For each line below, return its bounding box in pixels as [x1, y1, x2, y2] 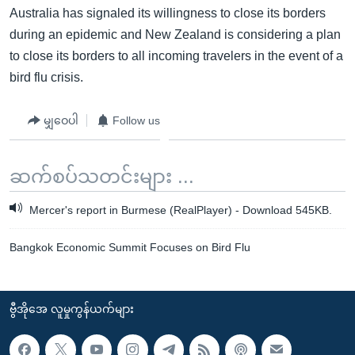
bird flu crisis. [10, 71, 83, 84]
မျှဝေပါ [44, 113, 78, 127]
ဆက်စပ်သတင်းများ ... [10, 166, 194, 187]
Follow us [113, 113, 160, 127]
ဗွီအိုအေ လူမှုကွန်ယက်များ [10, 303, 134, 316]
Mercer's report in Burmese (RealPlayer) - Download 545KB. [26, 204, 332, 217]
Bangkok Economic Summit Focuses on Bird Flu [10, 241, 250, 254]
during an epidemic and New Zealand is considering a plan [10, 28, 341, 41]
